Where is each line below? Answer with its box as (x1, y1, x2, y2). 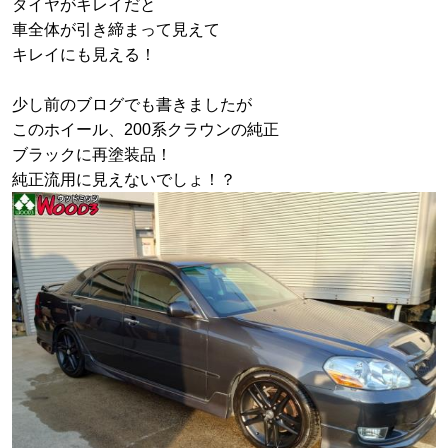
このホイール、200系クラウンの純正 (12, 121, 279, 139)
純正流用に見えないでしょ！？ (12, 171, 236, 189)
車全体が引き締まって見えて (12, 21, 220, 39)
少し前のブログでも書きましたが (12, 96, 252, 114)
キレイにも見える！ (12, 46, 156, 64)
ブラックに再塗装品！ (12, 146, 172, 164)
